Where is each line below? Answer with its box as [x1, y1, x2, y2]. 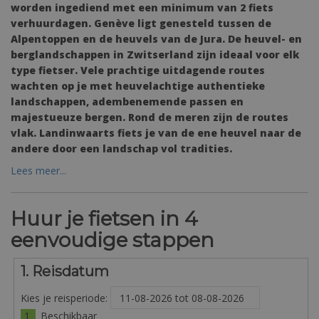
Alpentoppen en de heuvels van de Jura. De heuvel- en [11, 32, 302, 46]
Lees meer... [11, 164, 66, 177]
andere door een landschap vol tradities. [11, 142, 232, 155]
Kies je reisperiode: [20, 291, 108, 305]
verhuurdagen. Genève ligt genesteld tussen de [11, 16, 271, 30]
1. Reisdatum [20, 263, 109, 281]
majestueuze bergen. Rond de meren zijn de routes [11, 110, 288, 124]
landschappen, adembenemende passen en [11, 95, 244, 108]
